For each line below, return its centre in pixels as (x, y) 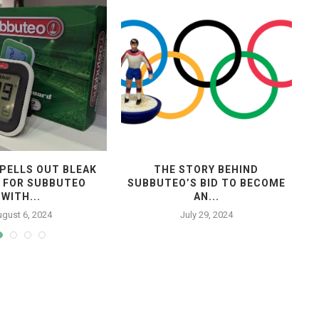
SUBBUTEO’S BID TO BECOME (206, 183)
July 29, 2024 (206, 214)
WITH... (21, 196)
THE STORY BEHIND (206, 169)
